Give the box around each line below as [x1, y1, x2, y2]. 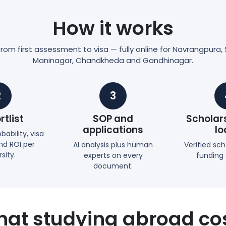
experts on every [83, 150, 143, 160]
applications [83, 123, 143, 137]
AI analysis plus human [73, 139, 153, 150]
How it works [52, 15, 174, 41]
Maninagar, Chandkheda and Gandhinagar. [33, 54, 193, 66]
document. [93, 160, 133, 171]
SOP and [93, 111, 133, 126]
